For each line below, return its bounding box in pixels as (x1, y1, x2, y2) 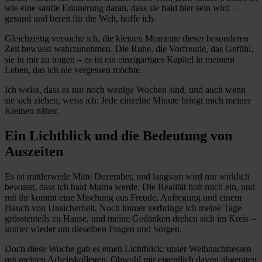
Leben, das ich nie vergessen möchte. (5, 65, 142, 75)
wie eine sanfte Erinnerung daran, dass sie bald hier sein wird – (5, 3, 237, 13)
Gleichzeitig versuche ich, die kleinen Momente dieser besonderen (5, 33, 249, 44)
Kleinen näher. (5, 106, 58, 116)
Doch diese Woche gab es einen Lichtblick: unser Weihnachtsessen (5, 243, 251, 254)
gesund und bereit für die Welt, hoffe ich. (5, 13, 156, 24)
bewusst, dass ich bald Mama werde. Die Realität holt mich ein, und (5, 181, 255, 192)
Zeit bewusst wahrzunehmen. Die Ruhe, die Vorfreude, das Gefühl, (5, 44, 253, 54)
